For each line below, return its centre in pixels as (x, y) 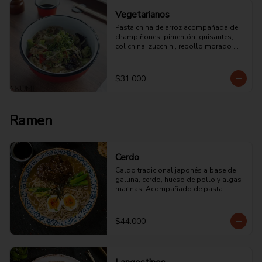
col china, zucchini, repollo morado (173, 46)
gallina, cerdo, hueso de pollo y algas (178, 180)
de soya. (129, 208)
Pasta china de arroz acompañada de (176, 27)
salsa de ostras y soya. (154, 56)
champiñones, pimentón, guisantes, (174, 37)
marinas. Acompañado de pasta (169, 189)
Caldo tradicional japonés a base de (175, 170)
